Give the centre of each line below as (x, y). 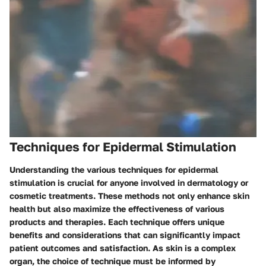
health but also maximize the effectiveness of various (117, 208)
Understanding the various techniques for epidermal (114, 169)
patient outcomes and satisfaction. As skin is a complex (123, 248)
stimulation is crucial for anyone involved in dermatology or (129, 182)
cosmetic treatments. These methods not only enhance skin (129, 195)
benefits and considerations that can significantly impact (125, 235)
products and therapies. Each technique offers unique (117, 221)
